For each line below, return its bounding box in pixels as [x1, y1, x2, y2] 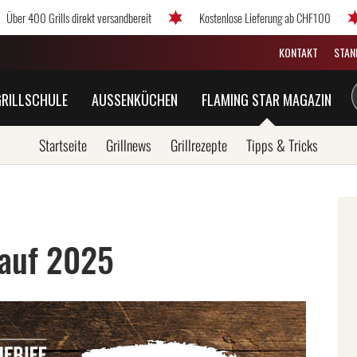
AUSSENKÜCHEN [92, 89, 178, 110]
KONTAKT [279, 44, 318, 61]
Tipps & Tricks [246, 135, 318, 155]
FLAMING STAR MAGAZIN [202, 89, 331, 110]
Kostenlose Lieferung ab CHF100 [199, 9, 331, 26]
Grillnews [106, 135, 151, 155]
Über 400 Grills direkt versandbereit [6, 9, 151, 26]
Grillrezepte [171, 135, 227, 155]
